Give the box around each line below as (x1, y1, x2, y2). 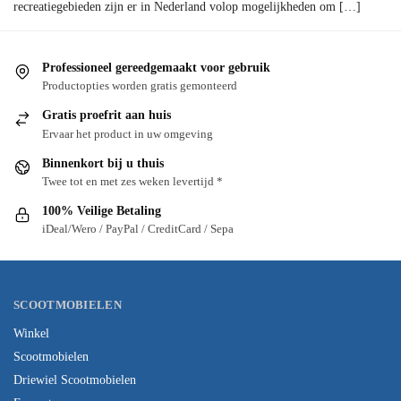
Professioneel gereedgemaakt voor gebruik (42, 60, 270, 74)
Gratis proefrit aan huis (42, 108, 171, 123)
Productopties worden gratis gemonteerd (42, 79, 237, 93)
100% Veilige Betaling (42, 203, 161, 218)
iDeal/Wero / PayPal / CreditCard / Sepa (42, 222, 234, 236)
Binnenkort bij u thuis (42, 156, 164, 170)
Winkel (13, 327, 49, 341)
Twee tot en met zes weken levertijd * (42, 174, 223, 188)
